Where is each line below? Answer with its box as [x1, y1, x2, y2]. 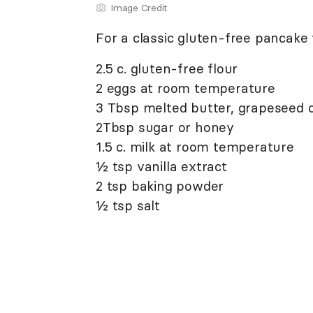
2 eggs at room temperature [96, 80, 275, 97]
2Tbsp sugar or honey [96, 119, 234, 136]
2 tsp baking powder [96, 177, 224, 195]
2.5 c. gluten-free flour [96, 60, 238, 78]
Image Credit [110, 1, 167, 15]
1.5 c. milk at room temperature [96, 138, 294, 156]
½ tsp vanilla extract [96, 158, 227, 175]
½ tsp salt [96, 197, 160, 214]
